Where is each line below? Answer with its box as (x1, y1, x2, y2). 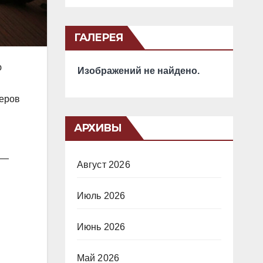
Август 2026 (76, 160, 130, 170)
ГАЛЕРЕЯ (73, 31, 123, 44)
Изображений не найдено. (77, 66, 200, 76)
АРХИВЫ (73, 122, 122, 134)
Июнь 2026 (76, 222, 126, 232)
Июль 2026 (76, 191, 126, 201)
